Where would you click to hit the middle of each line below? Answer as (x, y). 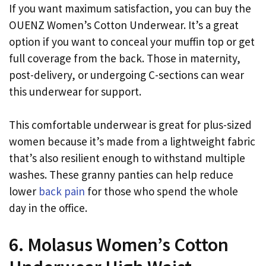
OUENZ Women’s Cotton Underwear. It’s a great (124, 25)
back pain (62, 191)
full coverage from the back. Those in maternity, (125, 58)
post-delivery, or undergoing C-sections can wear (126, 75)
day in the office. (48, 208)
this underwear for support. (75, 91)
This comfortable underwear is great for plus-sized (130, 125)
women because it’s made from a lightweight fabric (132, 142)
